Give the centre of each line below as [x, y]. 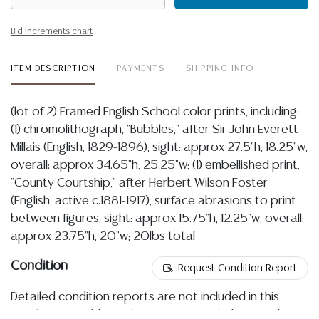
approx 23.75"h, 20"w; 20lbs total [103, 236]
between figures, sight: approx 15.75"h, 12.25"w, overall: [157, 219]
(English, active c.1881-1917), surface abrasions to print [153, 201]
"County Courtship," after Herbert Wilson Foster [139, 183]
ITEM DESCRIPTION [53, 69]
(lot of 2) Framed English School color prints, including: [155, 112]
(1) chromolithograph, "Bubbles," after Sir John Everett [155, 130]
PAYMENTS [141, 69]
